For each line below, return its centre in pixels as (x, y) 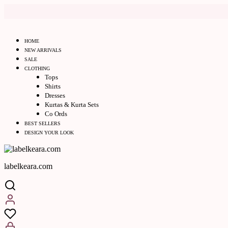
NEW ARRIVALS (43, 50)
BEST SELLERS (42, 123)
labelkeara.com (28, 166)
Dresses (55, 95)
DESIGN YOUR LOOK (49, 133)
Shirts (53, 86)
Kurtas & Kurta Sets (72, 105)
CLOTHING (37, 68)
